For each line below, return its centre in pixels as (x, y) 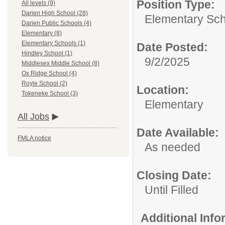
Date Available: (178, 133)
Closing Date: (174, 175)
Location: (163, 90)
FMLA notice (34, 138)
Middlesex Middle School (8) (61, 64)
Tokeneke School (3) (50, 94)
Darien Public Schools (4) (57, 23)
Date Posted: (172, 47)
